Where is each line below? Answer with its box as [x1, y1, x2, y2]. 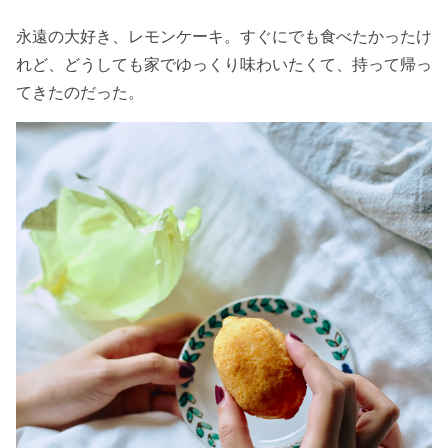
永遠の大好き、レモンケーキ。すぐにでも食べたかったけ [16, 25, 432, 46]
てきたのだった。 [16, 81, 144, 102]
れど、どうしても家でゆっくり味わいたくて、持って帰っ [16, 53, 432, 74]
